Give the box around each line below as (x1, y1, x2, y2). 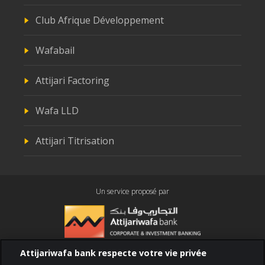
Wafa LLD (35, 104, 79, 118)
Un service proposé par (96, 186, 169, 197)
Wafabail (35, 44, 75, 57)
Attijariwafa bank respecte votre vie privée (20, 247, 207, 258)
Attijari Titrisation (35, 134, 114, 148)
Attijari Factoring (35, 74, 109, 88)
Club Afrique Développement (35, 14, 164, 27)
